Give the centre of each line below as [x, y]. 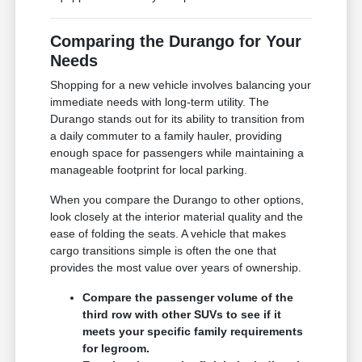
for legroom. [116, 349]
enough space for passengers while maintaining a [177, 153]
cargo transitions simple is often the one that [164, 251]
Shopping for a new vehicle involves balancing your [181, 85]
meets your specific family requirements [193, 332]
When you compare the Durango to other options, [177, 200]
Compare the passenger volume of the [188, 298]
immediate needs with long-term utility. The [160, 102]
